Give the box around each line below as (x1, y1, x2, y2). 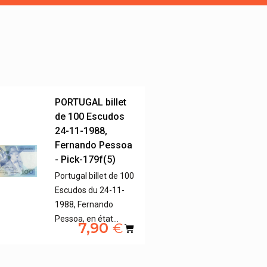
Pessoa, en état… (55, 214, 119, 224)
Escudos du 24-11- (55, 185, 125, 195)
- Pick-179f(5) (55, 154, 116, 166)
